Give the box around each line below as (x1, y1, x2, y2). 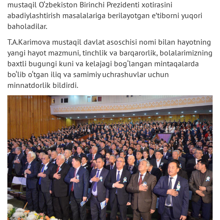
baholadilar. (7, 21, 47, 31)
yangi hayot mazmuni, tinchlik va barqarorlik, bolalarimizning (7, 48, 213, 57)
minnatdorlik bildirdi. (7, 80, 78, 90)
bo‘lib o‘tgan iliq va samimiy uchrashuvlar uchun (7, 69, 169, 79)
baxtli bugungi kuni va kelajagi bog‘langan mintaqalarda (7, 58, 199, 68)
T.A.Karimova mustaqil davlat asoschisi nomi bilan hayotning (7, 37, 211, 47)
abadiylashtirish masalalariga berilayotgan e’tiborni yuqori (7, 10, 202, 20)
